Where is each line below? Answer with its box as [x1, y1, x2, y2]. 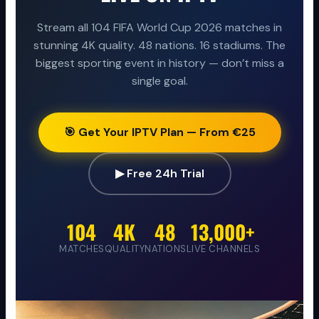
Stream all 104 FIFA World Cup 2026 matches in [37, 20, 282, 36]
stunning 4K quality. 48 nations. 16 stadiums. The [33, 38, 286, 53]
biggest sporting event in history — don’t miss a [35, 56, 284, 71]
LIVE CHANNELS [186, 243, 260, 256]
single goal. [131, 73, 188, 89]
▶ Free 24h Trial [115, 166, 204, 182]
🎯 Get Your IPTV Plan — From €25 [63, 125, 256, 140]
